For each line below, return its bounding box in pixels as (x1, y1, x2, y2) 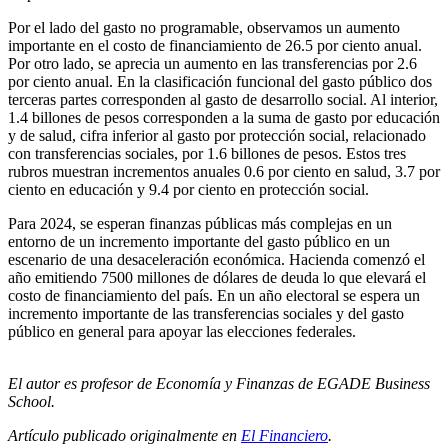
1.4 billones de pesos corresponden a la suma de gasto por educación (8, 109, 440, 127)
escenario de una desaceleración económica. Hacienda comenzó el (8, 251, 425, 269)
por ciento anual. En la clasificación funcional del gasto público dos (8, 73, 432, 91)
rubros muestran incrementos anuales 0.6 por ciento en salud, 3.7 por (8, 163, 440, 181)
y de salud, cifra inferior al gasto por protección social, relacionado (8, 127, 426, 145)
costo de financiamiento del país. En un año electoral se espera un (8, 287, 420, 305)
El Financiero (241, 427, 328, 445)
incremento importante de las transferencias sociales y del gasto (8, 305, 404, 323)
